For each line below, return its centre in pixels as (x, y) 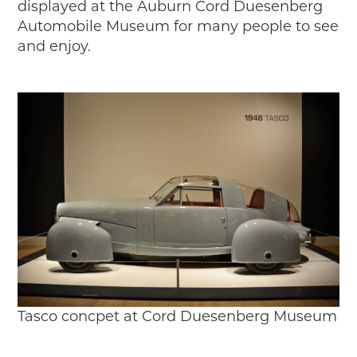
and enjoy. (55, 46)
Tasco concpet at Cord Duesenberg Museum (178, 316)
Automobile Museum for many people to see (178, 26)
